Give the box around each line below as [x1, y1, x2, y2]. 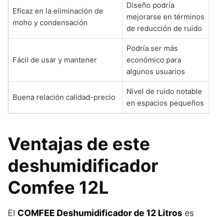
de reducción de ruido [126, 24, 202, 33]
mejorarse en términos [126, 12, 204, 21]
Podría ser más [126, 44, 178, 53]
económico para [126, 55, 181, 64]
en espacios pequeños [126, 98, 204, 108]
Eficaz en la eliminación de [13, 6, 103, 15]
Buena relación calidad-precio [13, 93, 115, 102]
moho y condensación [13, 18, 88, 27]
